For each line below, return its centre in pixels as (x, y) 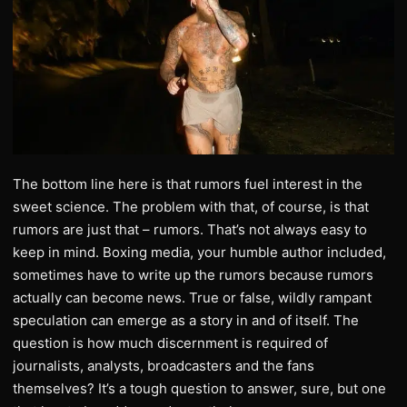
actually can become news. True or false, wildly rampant (192, 298)
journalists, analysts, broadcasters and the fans (164, 366)
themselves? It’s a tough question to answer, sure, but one (199, 389)
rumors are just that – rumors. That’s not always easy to (190, 230)
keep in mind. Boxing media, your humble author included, (199, 253)
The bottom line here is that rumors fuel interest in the (188, 184)
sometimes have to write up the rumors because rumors (193, 275)
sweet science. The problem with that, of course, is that (191, 207)
